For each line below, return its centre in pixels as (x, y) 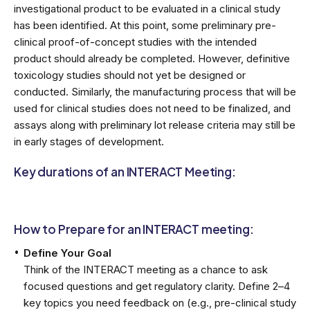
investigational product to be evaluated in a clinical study (147, 8)
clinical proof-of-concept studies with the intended (135, 42)
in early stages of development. (89, 141)
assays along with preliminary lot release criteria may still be (155, 125)
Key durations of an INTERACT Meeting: (125, 171)
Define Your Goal (67, 253)
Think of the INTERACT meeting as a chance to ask (145, 269)
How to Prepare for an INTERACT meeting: (134, 229)
